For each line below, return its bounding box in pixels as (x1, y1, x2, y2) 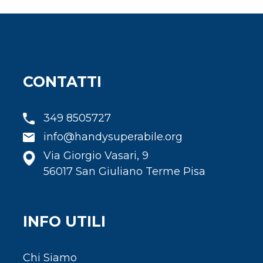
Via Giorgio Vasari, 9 (43, 149, 149, 162)
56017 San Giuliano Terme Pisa (43, 164, 205, 178)
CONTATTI (23, 72, 102, 90)
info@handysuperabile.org (43, 130, 183, 143)
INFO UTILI (23, 212, 106, 230)
